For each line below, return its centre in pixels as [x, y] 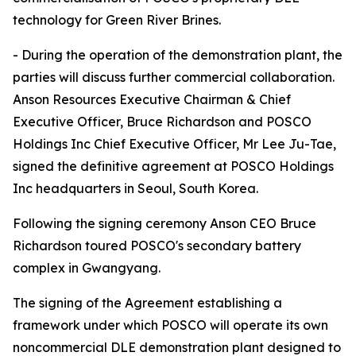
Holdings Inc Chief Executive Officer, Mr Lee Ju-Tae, [174, 144]
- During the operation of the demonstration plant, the [178, 55]
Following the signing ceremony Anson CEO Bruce [164, 223]
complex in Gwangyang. [87, 268]
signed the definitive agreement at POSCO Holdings [173, 166]
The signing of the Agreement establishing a [147, 303]
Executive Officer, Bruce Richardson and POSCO [162, 122]
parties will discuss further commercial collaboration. [174, 77]
